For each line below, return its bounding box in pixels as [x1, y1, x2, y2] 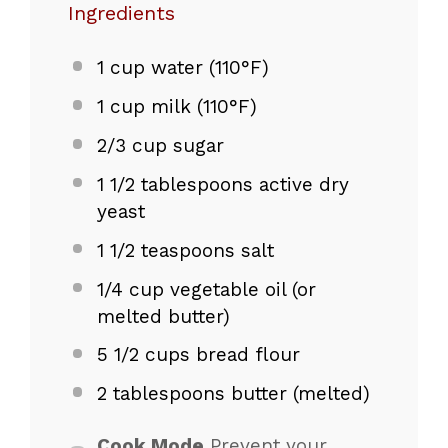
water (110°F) [144, 56, 269, 80]
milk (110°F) [144, 95, 257, 119]
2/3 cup [96, 133, 167, 157]
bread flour [189, 343, 300, 367]
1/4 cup [96, 277, 164, 301]
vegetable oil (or [163, 277, 316, 301]
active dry [252, 172, 349, 196]
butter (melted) [224, 382, 370, 406]
